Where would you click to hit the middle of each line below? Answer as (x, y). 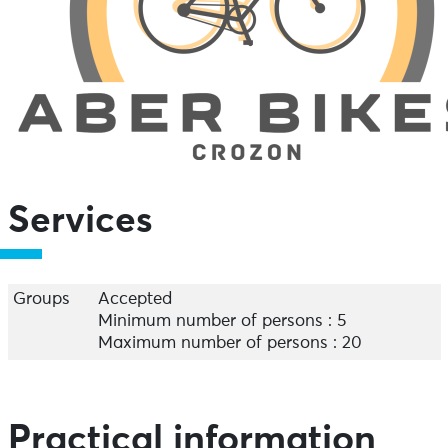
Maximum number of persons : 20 (229, 343)
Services (80, 221)
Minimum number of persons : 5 (221, 321)
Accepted (134, 299)
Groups (41, 299)
